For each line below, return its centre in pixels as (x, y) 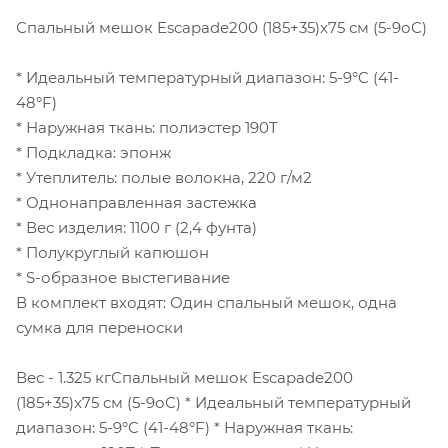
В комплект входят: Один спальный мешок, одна (206, 302)
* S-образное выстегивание (123, 277)
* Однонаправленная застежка (136, 202)
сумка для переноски (99, 327)
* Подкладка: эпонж (93, 152)
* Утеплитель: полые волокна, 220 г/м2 (164, 177)
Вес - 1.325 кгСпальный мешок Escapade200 (184, 377)
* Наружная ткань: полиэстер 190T (147, 127)
